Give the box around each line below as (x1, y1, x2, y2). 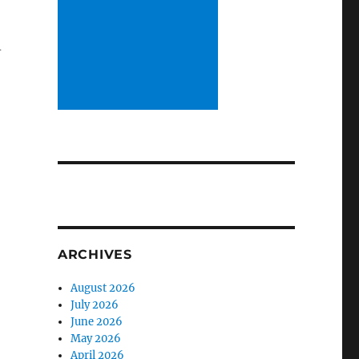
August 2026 (71, 280, 136, 295)
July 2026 (71, 297, 119, 312)
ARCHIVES (57, 246, 132, 262)
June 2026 (71, 314, 123, 329)
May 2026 (71, 331, 122, 345)
